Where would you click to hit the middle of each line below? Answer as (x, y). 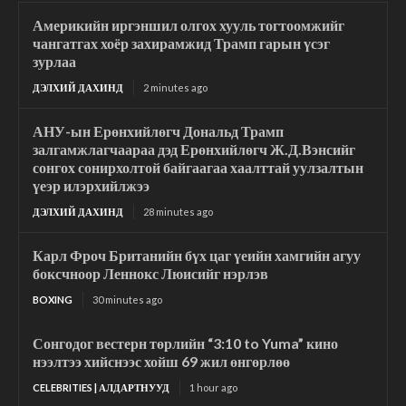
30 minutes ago (127, 300)
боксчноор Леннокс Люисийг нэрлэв (150, 274)
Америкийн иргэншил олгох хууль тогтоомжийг (188, 25)
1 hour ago (213, 388)
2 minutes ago (175, 88)
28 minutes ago (178, 212)
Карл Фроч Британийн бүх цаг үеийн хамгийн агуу (197, 256)
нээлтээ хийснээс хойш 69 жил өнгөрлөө (161, 362)
